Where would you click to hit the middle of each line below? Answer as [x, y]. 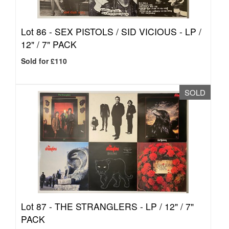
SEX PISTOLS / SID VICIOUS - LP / [128, 31]
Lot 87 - [38, 206]
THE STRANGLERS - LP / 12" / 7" [124, 206]
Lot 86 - [38, 31]
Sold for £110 [44, 61]
